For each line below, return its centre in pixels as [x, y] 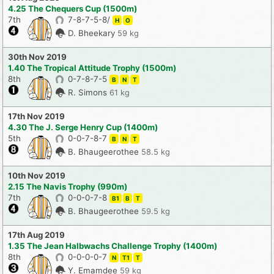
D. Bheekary [93, 33]
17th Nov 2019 [36, 117]
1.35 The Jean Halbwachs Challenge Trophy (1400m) [113, 246]
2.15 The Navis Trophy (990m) [68, 187]
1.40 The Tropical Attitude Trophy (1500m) [92, 68]
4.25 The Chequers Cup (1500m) [72, 9]
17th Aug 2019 [36, 235]
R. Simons [89, 93]
